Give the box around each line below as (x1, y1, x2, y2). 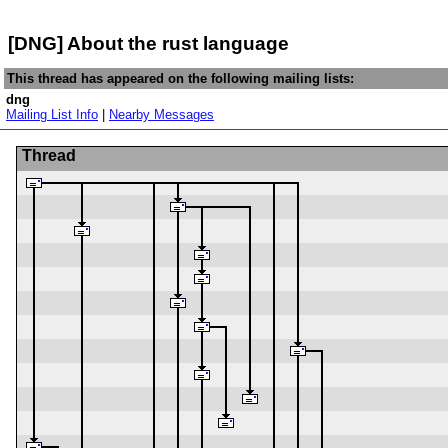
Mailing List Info (6, 107, 98, 122)
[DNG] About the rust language (8, 32, 289, 54)
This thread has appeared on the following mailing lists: (7, 71, 354, 86)
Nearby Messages (109, 107, 214, 122)
